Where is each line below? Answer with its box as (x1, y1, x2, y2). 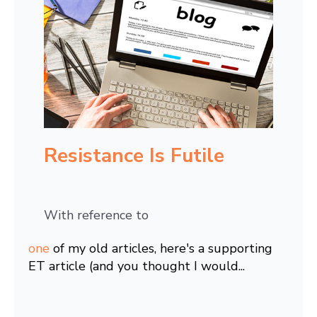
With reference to (44, 206, 149, 224)
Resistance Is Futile (44, 142, 224, 169)
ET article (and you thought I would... (28, 257, 245, 275)
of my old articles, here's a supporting (50, 239, 272, 257)
